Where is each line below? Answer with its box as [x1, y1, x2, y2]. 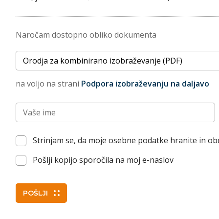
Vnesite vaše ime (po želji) [15, 103, 109, 113]
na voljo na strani [16, 78, 81, 89]
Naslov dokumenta [15, 51, 85, 62]
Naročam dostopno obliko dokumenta [16, 29, 156, 40]
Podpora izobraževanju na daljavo [81, 78, 209, 89]
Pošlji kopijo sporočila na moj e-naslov [33, 154, 174, 165]
